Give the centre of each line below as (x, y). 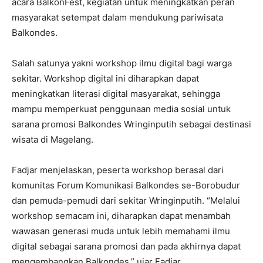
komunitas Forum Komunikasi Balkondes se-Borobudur (126, 185)
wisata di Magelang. (53, 139)
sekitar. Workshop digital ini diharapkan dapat (105, 78)
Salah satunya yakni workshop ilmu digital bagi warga (122, 63)
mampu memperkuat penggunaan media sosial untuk (121, 109)
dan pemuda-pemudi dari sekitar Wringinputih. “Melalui (126, 200)
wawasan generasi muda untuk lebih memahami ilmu (121, 231)
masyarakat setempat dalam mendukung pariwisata (117, 17)
